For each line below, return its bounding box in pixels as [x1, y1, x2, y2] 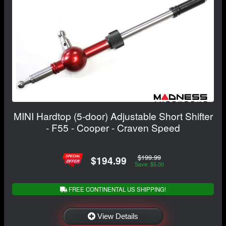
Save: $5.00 [134, 159, 164, 168]
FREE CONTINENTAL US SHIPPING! [67, 185, 166, 194]
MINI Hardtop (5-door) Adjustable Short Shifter [13, 108, 213, 123]
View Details [97, 212, 138, 221]
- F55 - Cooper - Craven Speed [46, 120, 180, 134]
